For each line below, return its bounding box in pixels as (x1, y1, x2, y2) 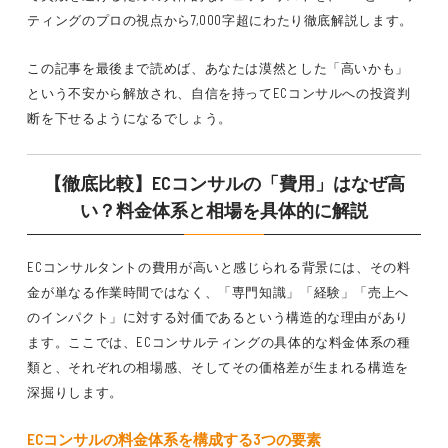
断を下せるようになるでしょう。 (27, 110, 232, 126)
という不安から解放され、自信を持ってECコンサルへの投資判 (27, 85, 411, 101)
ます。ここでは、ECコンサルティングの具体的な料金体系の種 (27, 334, 411, 350)
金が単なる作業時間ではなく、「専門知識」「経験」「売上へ (27, 284, 410, 300)
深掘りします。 (27, 384, 123, 400)
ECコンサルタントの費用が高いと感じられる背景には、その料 (27, 259, 411, 275)
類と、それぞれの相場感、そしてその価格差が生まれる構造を (27, 359, 410, 375)
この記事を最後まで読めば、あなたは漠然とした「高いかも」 (27, 60, 410, 76)
